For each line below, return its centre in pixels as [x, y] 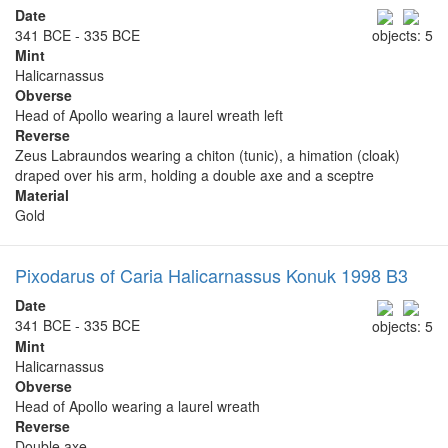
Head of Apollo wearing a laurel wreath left [149, 115]
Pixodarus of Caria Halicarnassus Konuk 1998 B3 [211, 275]
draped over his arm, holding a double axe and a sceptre [194, 175]
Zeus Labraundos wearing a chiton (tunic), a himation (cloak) [207, 155]
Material [42, 195]
